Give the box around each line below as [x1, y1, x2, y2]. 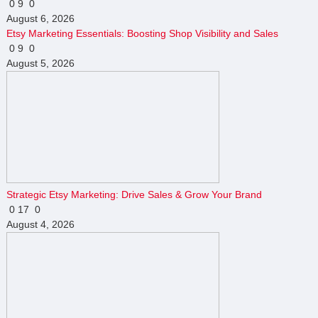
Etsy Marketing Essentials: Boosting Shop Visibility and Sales [6, 27, 278, 39]
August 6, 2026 [6, 12, 75, 24]
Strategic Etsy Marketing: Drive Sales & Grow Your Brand [6, 188, 262, 200]
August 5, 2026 [6, 57, 75, 69]
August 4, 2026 [6, 218, 75, 230]
